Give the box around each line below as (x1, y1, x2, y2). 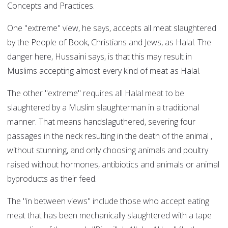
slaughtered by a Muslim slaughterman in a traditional (7, 102, 199, 113)
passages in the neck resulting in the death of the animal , (7, 130, 212, 142)
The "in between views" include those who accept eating (7, 195, 209, 207)
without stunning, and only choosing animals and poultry (7, 145, 208, 156)
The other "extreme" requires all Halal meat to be (7, 88, 184, 99)
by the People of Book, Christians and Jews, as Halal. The (7, 37, 211, 48)
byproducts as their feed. (7, 173, 97, 185)
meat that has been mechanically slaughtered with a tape (7, 210, 212, 221)
